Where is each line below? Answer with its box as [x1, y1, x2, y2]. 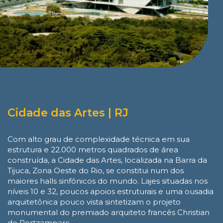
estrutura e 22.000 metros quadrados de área [7, 144, 178, 154]
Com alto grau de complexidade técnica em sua [7, 134, 190, 144]
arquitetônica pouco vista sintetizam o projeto [7, 197, 181, 207]
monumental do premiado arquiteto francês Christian [7, 207, 210, 217]
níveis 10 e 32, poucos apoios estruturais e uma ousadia [7, 186, 214, 196]
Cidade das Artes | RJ [7, 106, 128, 119]
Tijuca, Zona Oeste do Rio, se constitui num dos [7, 165, 184, 175]
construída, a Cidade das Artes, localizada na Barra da [7, 155, 207, 165]
